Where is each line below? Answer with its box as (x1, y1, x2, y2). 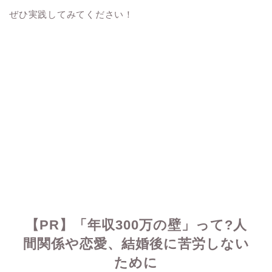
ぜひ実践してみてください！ (9, 9, 134, 20)
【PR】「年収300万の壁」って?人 (25, 217, 247, 233)
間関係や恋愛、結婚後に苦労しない (22, 236, 250, 252)
